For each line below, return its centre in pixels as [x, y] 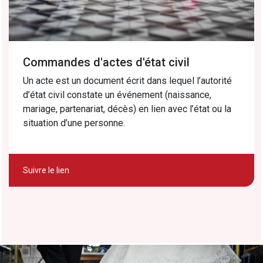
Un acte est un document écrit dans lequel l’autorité [127, 80]
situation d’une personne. [74, 123]
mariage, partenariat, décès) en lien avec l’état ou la [127, 109]
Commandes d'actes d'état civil [106, 62]
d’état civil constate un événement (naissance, [117, 95]
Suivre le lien [46, 170]
